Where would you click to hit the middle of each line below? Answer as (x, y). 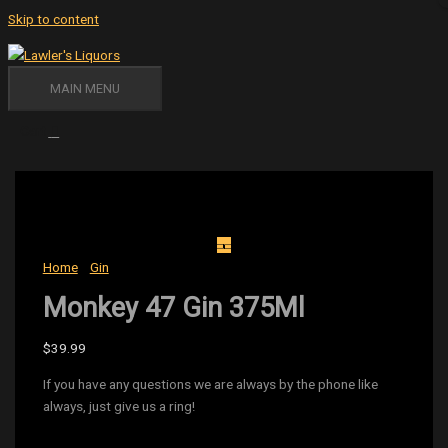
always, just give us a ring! (118, 405)
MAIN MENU (85, 88)
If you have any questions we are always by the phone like (210, 383)
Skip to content (53, 19)
